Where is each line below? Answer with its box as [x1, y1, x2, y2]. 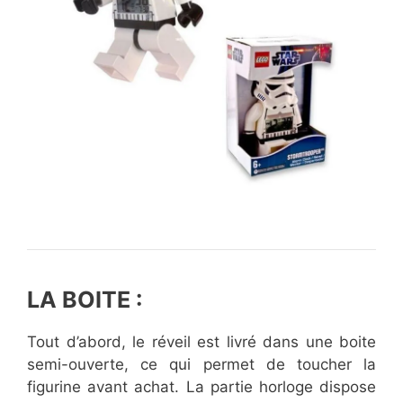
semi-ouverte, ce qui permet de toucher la [27, 355, 376, 374]
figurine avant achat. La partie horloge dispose [27, 378, 376, 397]
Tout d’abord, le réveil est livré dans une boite [27, 333, 376, 352]
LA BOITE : [27, 286, 142, 314]
